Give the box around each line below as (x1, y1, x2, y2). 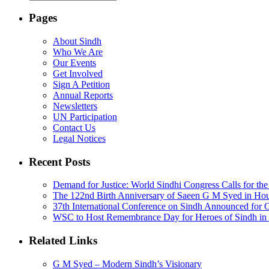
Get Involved (53, 68, 103, 79)
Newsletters (53, 101, 97, 111)
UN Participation (53, 112, 117, 122)
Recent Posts (29, 155, 90, 168)
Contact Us (53, 122, 95, 133)
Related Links (29, 234, 97, 247)
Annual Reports (53, 90, 113, 100)
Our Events (53, 58, 96, 68)
